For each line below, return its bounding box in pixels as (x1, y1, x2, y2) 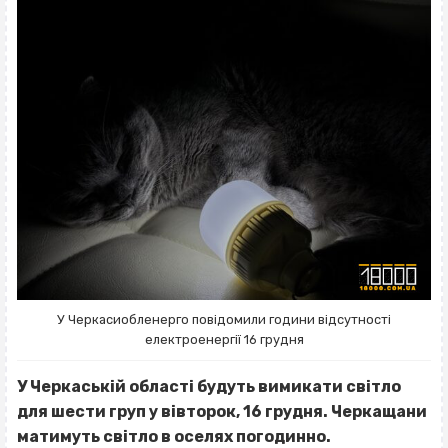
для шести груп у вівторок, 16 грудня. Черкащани (17, 401, 427, 421)
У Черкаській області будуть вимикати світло (17, 376, 401, 396)
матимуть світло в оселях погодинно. (17, 426, 331, 446)
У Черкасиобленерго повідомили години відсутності (57, 311, 391, 327)
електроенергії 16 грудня (144, 331, 304, 347)
